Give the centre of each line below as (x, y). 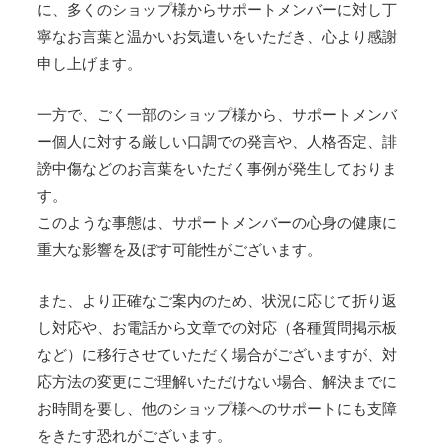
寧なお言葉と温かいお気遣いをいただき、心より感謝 (217, 36)
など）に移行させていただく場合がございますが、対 (217, 354)
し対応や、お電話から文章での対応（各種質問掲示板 (217, 327)
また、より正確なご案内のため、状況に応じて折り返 (217, 300)
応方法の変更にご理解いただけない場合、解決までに (217, 381)
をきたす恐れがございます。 (135, 435)
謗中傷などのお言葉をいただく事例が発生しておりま (217, 168)
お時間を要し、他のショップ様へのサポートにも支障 (217, 408)
